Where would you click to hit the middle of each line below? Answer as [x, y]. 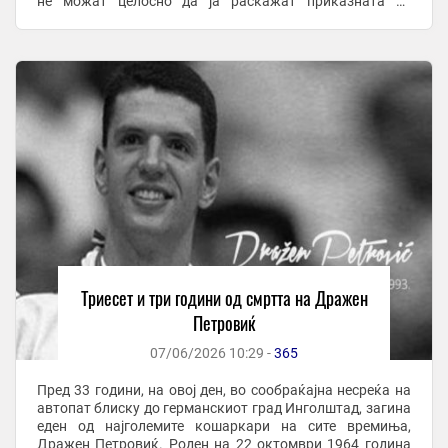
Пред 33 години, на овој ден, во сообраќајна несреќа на [223, 389]
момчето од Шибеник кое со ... [136, 18]
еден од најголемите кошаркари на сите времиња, [223, 425]
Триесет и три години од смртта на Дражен [224, 297]
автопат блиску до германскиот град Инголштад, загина [223, 407]
